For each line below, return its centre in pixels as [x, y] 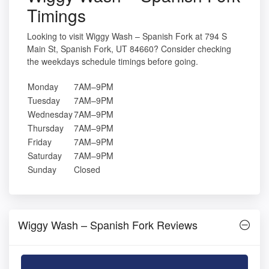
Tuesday [44, 101]
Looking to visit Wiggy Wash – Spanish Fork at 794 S [127, 36]
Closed [87, 170]
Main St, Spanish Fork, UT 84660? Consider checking [129, 49]
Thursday [46, 128]
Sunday [42, 170]
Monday [43, 87]
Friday [40, 142]
